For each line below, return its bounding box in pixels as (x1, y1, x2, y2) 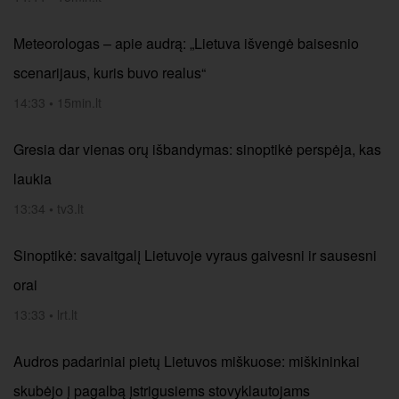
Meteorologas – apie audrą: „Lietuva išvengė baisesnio (13, 33, 359, 53)
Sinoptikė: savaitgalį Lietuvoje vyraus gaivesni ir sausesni (13, 245, 377, 265)
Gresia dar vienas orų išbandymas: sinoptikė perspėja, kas (13, 139, 381, 159)
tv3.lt (57, 199, 84, 217)
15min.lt (57, 94, 102, 111)
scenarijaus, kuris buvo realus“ (13, 62, 206, 83)
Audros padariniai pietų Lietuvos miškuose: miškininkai (13, 351, 360, 371)
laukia (13, 168, 52, 189)
